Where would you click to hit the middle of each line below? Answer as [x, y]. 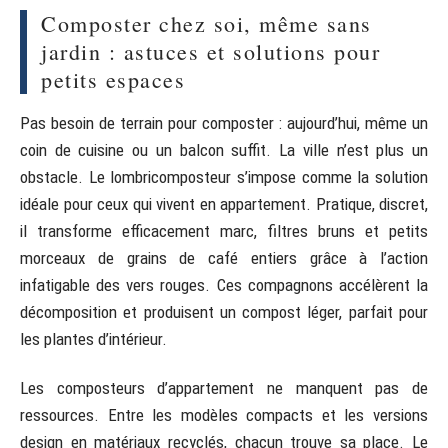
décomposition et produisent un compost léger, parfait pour [224, 311]
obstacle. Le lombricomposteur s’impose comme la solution [224, 176]
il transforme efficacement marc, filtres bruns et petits [224, 230]
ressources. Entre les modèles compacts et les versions [224, 415]
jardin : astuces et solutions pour [210, 51]
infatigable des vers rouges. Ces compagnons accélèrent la [224, 284]
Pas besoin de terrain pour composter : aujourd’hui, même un [224, 122]
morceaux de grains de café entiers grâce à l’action [224, 257]
